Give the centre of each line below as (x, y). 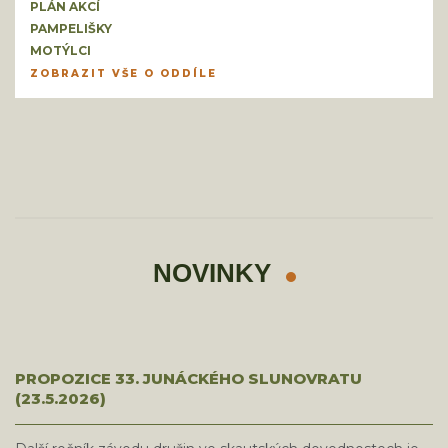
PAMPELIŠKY (71, 29)
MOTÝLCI (60, 51)
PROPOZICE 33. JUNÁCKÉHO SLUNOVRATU (188, 379)
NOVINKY (211, 273)
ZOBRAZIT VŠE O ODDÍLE (123, 74)
